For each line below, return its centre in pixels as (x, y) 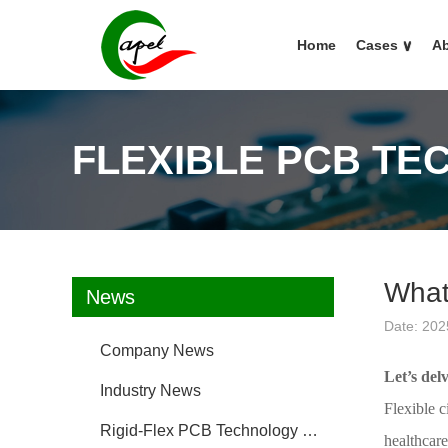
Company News (156, 350)
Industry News (150, 390)
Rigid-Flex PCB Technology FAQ (309, 430)
